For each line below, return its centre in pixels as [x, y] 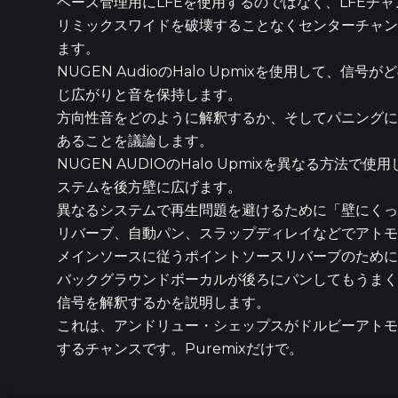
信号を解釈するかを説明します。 [163, 302]
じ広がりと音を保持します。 [149, 95]
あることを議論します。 [135, 141]
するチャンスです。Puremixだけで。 [180, 349]
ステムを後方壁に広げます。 [149, 187]
